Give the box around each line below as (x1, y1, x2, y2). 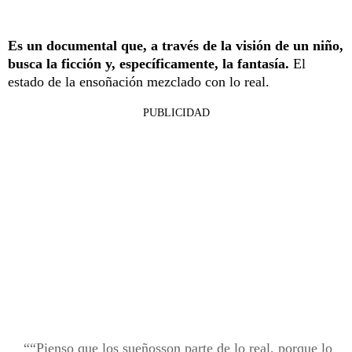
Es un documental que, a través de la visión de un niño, (8, 37, 343, 53)
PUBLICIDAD (142, 106, 210, 119)
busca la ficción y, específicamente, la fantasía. (8, 55, 293, 71)
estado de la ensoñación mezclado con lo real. (8, 73, 269, 90)
